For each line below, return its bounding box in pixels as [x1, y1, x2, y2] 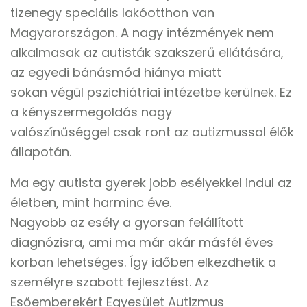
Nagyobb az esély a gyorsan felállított [10, 214, 243, 231]
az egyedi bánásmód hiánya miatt [10, 64, 221, 81]
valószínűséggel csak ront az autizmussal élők [10, 123, 294, 140]
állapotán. [10, 143, 71, 160]
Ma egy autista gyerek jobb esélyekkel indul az [10, 174, 292, 191]
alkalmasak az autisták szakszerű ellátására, [10, 44, 284, 61]
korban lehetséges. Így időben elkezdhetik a [10, 254, 276, 271]
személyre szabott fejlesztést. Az [10, 273, 209, 291]
